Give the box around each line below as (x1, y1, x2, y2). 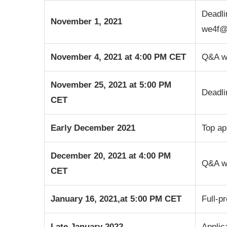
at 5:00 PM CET (120, 194, 181, 204)
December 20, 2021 (51, 150, 129, 161)
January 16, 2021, (51, 194, 120, 204)
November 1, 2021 (51, 16, 122, 26)
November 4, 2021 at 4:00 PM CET (51, 52, 186, 62)
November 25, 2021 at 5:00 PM (51, 80, 171, 90)
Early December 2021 (51, 123, 135, 133)
